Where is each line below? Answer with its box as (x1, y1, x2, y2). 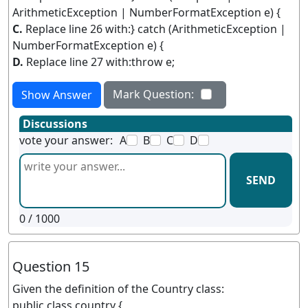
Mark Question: (113, 86, 194, 102)
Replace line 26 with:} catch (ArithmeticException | (25, 21, 286, 36)
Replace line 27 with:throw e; (26, 54, 175, 69)
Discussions (23, 115, 87, 131)
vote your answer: (19, 132, 113, 148)
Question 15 (12, 256, 89, 276)
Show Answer (21, 87, 92, 102)
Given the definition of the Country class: (12, 280, 224, 296)
